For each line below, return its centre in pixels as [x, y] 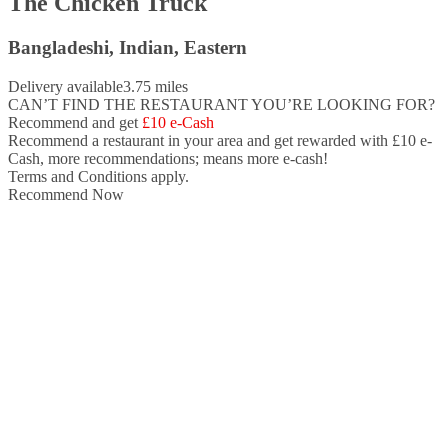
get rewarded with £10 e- [353, 141]
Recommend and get [75, 123]
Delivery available [65, 87]
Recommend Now [66, 195]
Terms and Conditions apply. [98, 177]
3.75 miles [155, 87]
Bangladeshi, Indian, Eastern [127, 48]
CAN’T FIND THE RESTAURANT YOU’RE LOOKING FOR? [221, 105]
